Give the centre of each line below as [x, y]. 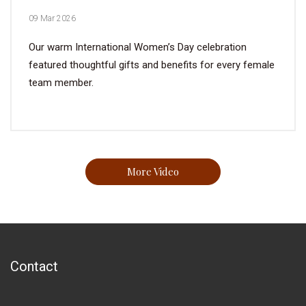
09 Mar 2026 [52, 19]
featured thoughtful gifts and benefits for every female [152, 65]
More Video [153, 172]
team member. [61, 83]
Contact [34, 267]
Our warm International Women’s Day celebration [138, 47]
